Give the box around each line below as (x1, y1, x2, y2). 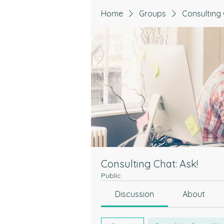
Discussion (115, 189, 154, 199)
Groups (139, 8, 166, 18)
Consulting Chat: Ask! (101, 157, 198, 170)
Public (101, 171, 121, 180)
